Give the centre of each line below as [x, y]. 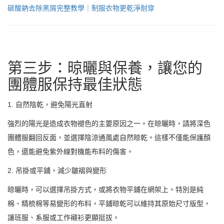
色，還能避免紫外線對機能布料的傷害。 [70, 151]
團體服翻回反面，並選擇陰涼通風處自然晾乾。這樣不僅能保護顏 [109, 137]
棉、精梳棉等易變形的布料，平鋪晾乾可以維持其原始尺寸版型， [109, 203]
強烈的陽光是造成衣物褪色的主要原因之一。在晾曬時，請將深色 [109, 123]
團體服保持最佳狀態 [75, 84]
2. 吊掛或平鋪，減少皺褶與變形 [57, 170]
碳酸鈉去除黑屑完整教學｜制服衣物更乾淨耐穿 [81, 8]
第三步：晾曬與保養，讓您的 [105, 67]
